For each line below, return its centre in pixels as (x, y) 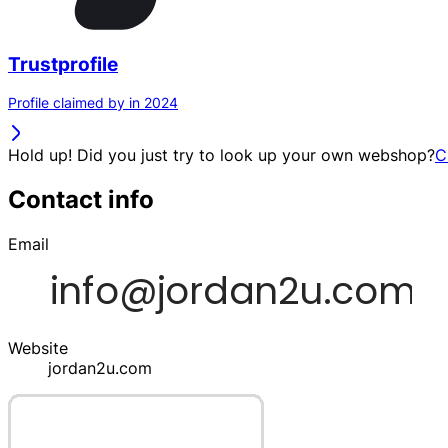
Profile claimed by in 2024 (93, 103)
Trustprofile (63, 64)
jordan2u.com (100, 368)
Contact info (81, 200)
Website (38, 348)
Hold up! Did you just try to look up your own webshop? (221, 155)
